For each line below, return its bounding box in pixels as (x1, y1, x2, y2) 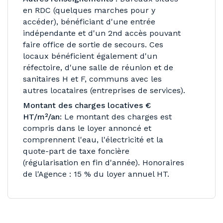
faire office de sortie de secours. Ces (23, 40, 163, 49)
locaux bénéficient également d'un (23, 51, 157, 61)
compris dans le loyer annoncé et (23, 123, 151, 133)
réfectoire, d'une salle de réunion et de (23, 63, 173, 72)
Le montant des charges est (62, 112, 172, 121)
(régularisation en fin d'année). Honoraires (23, 158, 184, 167)
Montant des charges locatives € (23, 101, 151, 110)
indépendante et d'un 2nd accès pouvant (23, 28, 181, 38)
